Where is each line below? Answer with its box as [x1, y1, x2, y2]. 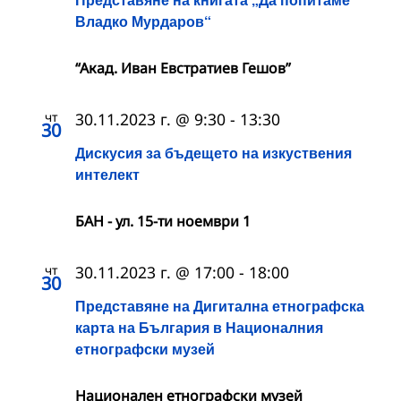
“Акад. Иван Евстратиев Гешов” [75, 57, 291, 78]
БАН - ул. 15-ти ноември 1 [75, 211, 251, 232]
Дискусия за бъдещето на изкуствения [75, 142, 352, 164]
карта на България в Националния [75, 317, 323, 338]
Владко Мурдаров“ [75, 10, 211, 31]
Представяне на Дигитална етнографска [75, 295, 364, 317]
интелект [75, 164, 140, 185]
